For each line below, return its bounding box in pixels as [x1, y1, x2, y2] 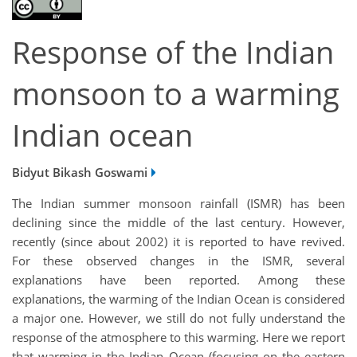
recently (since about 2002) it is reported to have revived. [12, 233, 345, 249]
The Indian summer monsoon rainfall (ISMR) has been [12, 194, 345, 211]
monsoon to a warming [12, 73, 339, 115]
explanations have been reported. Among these [12, 271, 345, 288]
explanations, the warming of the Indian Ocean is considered [12, 290, 345, 307]
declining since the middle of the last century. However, [12, 214, 345, 230]
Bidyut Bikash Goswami [12, 163, 147, 180]
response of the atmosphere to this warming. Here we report [12, 328, 345, 345]
